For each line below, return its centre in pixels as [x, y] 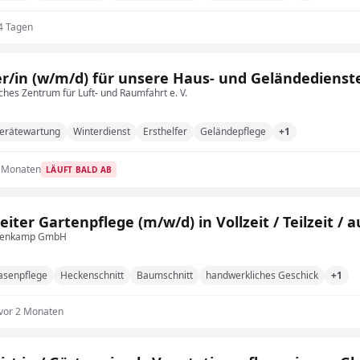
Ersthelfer [165, 131]
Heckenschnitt [92, 275]
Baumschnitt [165, 275]
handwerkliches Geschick [262, 275]
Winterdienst [102, 131]
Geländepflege [233, 131]
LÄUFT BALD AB [79, 170]
